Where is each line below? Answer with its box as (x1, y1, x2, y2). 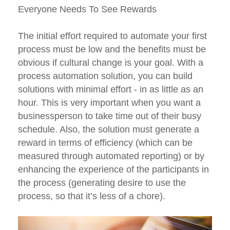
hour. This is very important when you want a (18, 98, 201, 108)
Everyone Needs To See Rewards (18, 4, 157, 15)
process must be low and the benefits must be (18, 44, 206, 55)
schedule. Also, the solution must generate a (18, 124, 199, 135)
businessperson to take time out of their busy (18, 111, 201, 122)
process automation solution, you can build (18, 71, 193, 82)
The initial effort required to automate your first (18, 31, 207, 42)
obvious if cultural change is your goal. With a (18, 57, 203, 68)
